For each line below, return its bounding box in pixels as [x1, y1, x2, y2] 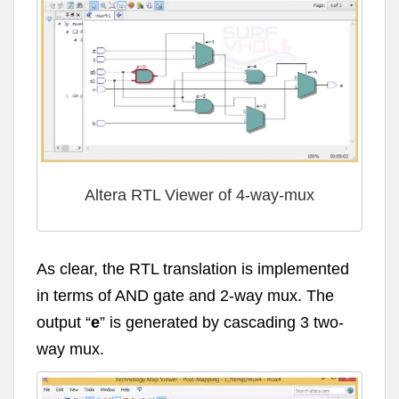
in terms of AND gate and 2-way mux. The [37, 287, 334, 305]
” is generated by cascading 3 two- [100, 313, 344, 332]
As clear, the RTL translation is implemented [37, 260, 349, 279]
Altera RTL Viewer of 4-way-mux [85, 185, 314, 204]
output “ [37, 313, 91, 332]
